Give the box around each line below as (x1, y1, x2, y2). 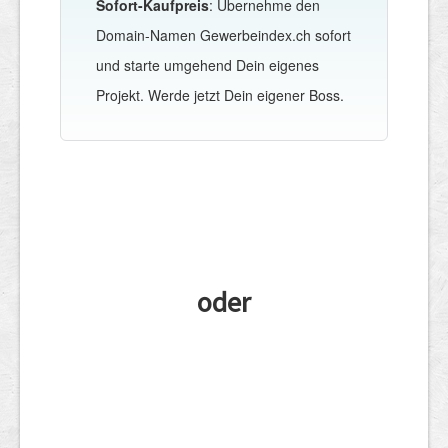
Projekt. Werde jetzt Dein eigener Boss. (96, 84, 344, 105)
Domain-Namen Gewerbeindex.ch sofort (96, 24, 351, 45)
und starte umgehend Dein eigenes (96, 54, 319, 75)
